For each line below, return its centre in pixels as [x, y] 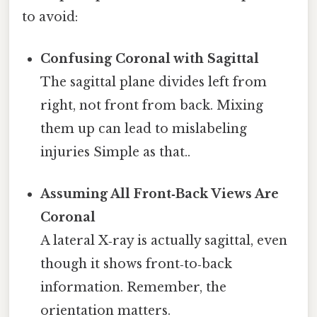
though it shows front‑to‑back [137, 264]
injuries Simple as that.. [116, 152]
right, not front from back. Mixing [152, 105]
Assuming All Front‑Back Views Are [160, 194]
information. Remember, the [134, 288]
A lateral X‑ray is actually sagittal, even [164, 241]
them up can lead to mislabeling [144, 128]
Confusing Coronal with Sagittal [150, 58]
